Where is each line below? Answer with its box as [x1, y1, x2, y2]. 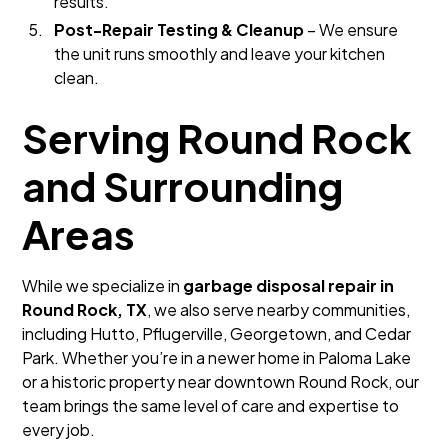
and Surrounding [22, 160, 344, 211]
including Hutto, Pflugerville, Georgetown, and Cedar [22, 323, 412, 344]
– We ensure [304, 19, 399, 40]
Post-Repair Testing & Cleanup [54, 19, 305, 40]
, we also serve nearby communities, [147, 299, 411, 320]
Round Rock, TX [22, 299, 148, 320]
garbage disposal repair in [183, 275, 395, 296]
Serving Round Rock [22, 112, 413, 163]
